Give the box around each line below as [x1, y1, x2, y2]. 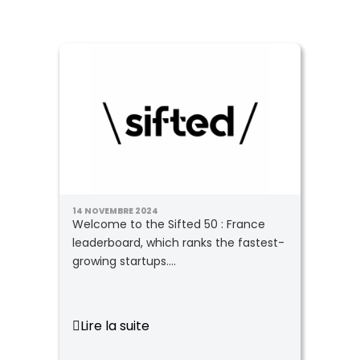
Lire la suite [80, 317, 149, 335]
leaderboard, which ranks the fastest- [72, 235, 284, 251]
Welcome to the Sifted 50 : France [72, 216, 265, 232]
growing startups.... [72, 253, 176, 269]
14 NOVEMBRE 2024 [72, 205, 158, 217]
